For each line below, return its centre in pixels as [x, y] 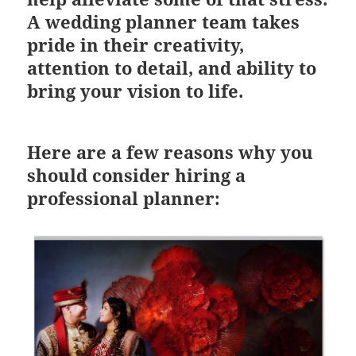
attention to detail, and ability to [172, 67]
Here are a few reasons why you [170, 151]
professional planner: [124, 197]
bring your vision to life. [135, 90]
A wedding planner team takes [164, 21]
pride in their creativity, [136, 44]
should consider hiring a [137, 174]
